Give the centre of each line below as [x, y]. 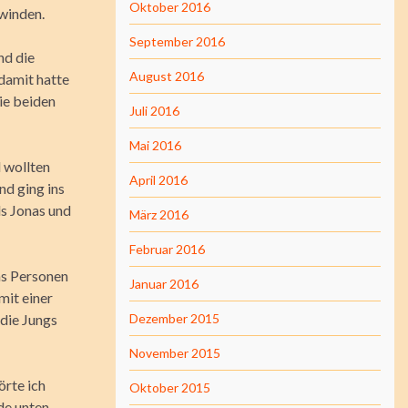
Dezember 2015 [174, 318]
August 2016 [167, 76]
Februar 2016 [167, 249]
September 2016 [177, 41]
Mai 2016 [155, 145]
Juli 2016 [154, 111]
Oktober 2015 [170, 388]
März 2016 [159, 214]
